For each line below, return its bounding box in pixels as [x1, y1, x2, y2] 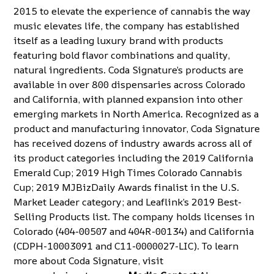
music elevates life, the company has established [13, 19, 240, 32]
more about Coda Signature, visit [13, 254, 164, 267]
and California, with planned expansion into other [13, 92, 243, 106]
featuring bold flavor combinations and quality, [13, 48, 231, 62]
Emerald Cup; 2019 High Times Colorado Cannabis [13, 166, 243, 179]
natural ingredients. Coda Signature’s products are [13, 63, 244, 76]
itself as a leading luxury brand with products [13, 34, 224, 47]
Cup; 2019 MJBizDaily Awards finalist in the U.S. [13, 180, 240, 194]
